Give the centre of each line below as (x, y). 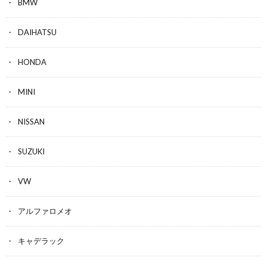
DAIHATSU (37, 32)
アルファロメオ (45, 211)
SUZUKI (31, 152)
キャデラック (41, 241)
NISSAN (31, 122)
